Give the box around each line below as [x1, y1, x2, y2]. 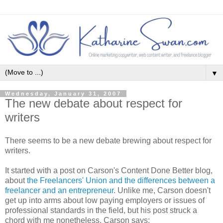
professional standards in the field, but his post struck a [5, 206, 197, 215]
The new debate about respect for [5, 96, 182, 110]
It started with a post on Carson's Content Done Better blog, [5, 166, 213, 175]
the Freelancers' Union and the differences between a [27, 176, 215, 185]
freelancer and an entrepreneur [5, 186, 113, 195]
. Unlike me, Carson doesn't [113, 186, 211, 195]
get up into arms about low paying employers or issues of [5, 196, 205, 205]
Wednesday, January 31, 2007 [5, 90, 121, 97]
